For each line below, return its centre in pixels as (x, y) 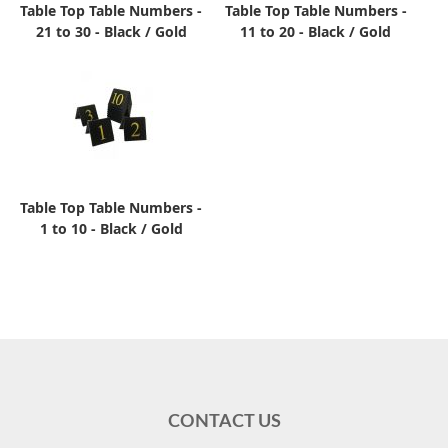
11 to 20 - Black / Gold (316, 32)
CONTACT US (224, 422)
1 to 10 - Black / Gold (111, 229)
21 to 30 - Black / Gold (111, 32)
